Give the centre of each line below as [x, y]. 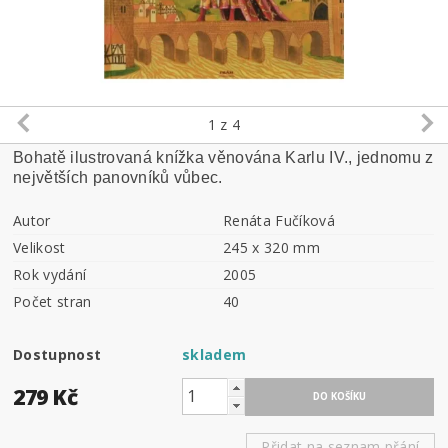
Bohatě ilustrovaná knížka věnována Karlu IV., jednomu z [223, 157]
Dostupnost [57, 354]
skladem [214, 354]
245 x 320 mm [271, 247]
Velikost [39, 247]
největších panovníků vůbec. [118, 177]
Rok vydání [50, 274]
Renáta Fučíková [279, 220]
